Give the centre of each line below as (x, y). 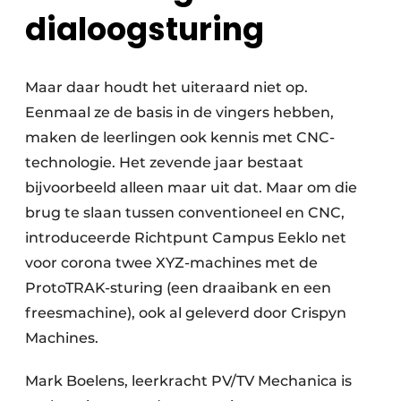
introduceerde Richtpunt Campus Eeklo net (186, 238)
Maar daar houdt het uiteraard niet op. (166, 88)
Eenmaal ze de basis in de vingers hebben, (179, 113)
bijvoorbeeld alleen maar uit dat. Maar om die (191, 188)
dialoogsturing (145, 30)
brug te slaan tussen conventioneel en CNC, (185, 213)
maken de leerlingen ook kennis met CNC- (180, 138)
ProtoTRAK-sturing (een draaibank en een (178, 288)
